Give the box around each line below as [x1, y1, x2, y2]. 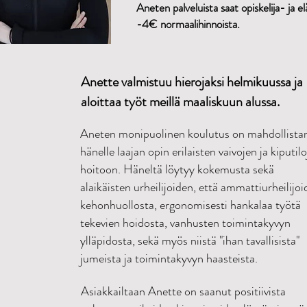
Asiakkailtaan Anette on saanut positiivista [81, 282, 286, 300]
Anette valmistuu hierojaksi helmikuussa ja [81, 72, 303, 92]
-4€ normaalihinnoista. [136, 16, 240, 32]
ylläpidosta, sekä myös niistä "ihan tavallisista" [80, 232, 299, 249]
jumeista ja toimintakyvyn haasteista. [80, 249, 258, 267]
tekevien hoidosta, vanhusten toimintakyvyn [80, 214, 291, 232]
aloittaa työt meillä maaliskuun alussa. [81, 92, 280, 112]
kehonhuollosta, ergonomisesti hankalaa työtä [80, 196, 301, 214]
